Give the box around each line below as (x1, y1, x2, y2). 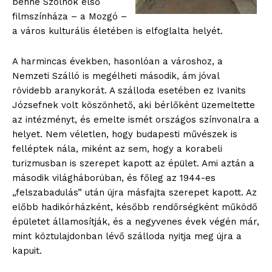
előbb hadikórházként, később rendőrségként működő (12, 202, 257, 213)
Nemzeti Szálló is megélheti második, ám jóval (12, 70, 219, 82)
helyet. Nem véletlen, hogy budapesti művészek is (12, 129, 237, 140)
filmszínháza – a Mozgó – (12, 11, 127, 22)
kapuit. (12, 245, 42, 257)
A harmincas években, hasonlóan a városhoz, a (12, 56, 223, 67)
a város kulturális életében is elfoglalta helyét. (12, 25, 223, 37)
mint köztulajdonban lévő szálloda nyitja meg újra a (12, 231, 242, 242)
